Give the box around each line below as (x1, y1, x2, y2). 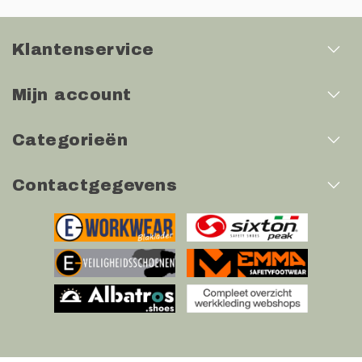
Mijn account (12, 86, 132, 104)
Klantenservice (12, 40, 154, 59)
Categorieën (12, 131, 128, 149)
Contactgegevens (12, 176, 178, 195)
